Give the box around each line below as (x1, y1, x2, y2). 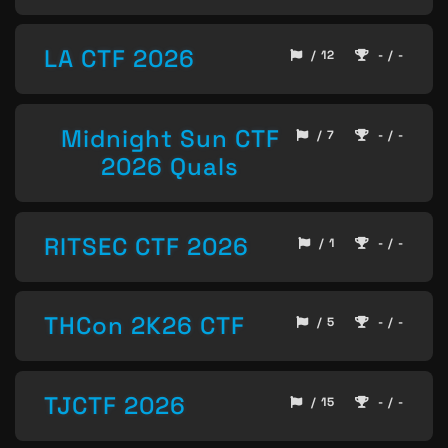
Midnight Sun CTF (60, 123, 280, 155)
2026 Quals (101, 151, 239, 183)
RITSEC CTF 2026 (44, 230, 249, 262)
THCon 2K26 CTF (44, 310, 245, 342)
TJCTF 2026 (44, 389, 186, 421)
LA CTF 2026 (44, 43, 195, 75)
